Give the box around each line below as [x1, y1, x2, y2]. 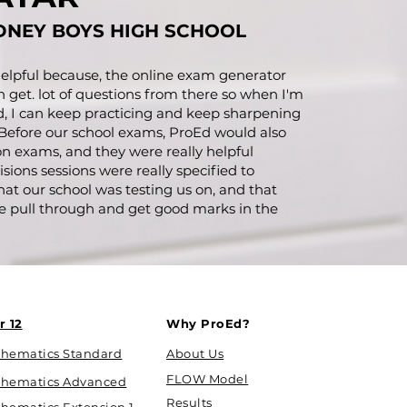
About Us [166, 346, 224, 361]
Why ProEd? [166, 316, 251, 331]
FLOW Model [166, 372, 249, 386]
